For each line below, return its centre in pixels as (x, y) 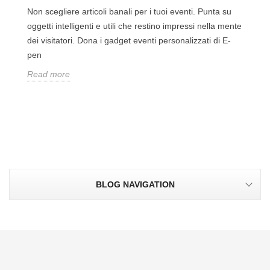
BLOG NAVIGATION (135, 184)
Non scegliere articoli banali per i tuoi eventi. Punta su (129, 11)
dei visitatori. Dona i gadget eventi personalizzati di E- (129, 40)
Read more (49, 74)
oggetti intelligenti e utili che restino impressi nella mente (134, 26)
